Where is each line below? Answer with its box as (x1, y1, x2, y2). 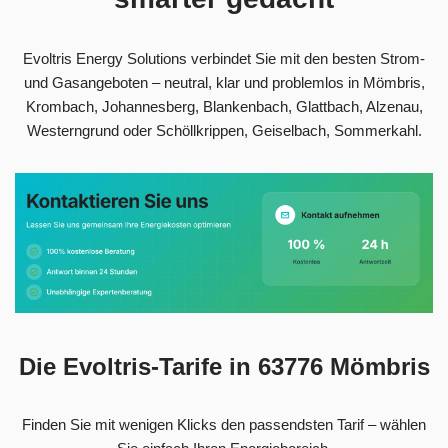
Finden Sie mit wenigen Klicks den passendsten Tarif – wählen (22, 415, 426, 433)
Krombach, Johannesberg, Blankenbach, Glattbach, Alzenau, (25, 97, 423, 115)
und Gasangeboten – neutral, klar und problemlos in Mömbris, (23, 73, 425, 91)
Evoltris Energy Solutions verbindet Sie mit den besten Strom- (23, 49, 425, 67)
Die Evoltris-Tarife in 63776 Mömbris (18, 352, 430, 380)
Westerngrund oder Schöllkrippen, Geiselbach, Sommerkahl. (26, 121, 422, 139)
